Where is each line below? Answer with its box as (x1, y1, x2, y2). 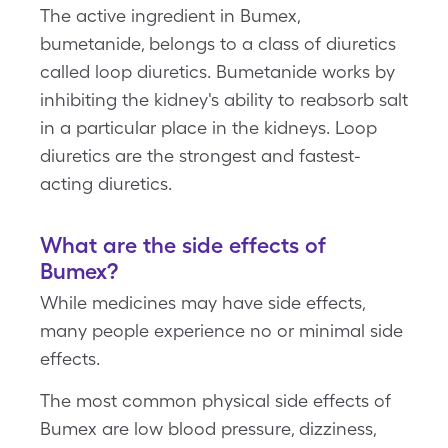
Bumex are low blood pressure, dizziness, (40, 418, 376, 439)
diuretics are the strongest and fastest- (40, 145, 361, 166)
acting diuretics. (40, 173, 172, 194)
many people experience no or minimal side (40, 320, 403, 341)
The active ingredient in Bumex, (40, 5, 300, 26)
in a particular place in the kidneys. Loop (40, 117, 377, 138)
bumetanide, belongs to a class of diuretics (40, 33, 396, 54)
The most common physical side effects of (40, 390, 391, 411)
